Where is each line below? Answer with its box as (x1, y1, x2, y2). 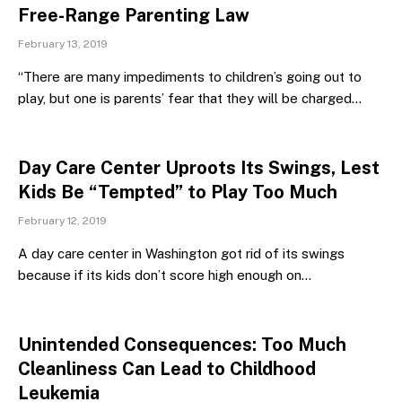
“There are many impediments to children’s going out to (18, 69, 362, 84)
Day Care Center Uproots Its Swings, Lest (18, 157, 380, 179)
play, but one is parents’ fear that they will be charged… (18, 91, 362, 106)
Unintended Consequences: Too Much (18, 334, 346, 355)
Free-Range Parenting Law (18, 4, 249, 26)
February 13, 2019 (18, 38, 108, 50)
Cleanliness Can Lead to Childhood (18, 358, 316, 380)
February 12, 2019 (18, 214, 107, 227)
